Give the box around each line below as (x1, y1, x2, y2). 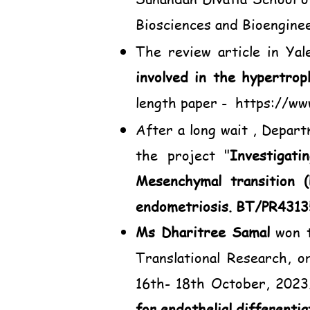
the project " (136, 146, 230, 165)
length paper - (136, 93, 235, 112)
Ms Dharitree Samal (136, 223, 270, 241)
